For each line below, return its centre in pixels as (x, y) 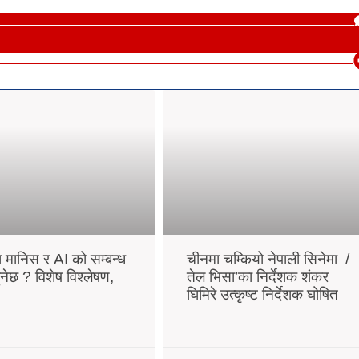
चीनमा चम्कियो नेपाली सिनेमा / (268, 259)
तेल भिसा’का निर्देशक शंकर (257, 276)
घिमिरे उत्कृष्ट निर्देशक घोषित (262, 294)
